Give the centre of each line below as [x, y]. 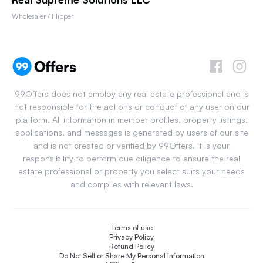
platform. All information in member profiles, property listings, [131, 119]
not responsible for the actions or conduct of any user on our [131, 107]
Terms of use [131, 227]
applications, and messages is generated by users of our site [131, 132]
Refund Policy [131, 246]
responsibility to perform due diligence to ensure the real [131, 158]
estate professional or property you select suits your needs [131, 171]
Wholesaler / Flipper [43, 16]
